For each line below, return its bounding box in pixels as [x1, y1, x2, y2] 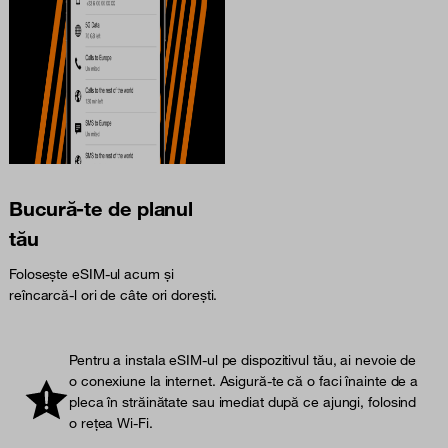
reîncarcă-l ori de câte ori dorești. [9, 286, 218, 305]
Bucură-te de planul [9, 196, 194, 222]
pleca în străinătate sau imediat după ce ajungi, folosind [69, 393, 417, 412]
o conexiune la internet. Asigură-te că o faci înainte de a [69, 372, 419, 391]
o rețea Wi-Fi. [69, 414, 153, 433]
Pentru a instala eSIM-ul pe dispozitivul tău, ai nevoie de [69, 351, 417, 370]
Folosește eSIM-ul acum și [9, 265, 174, 284]
